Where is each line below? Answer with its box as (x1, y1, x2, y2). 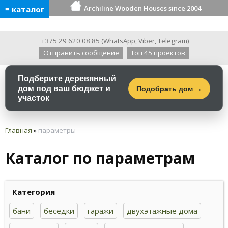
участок (18, 94, 49, 102)
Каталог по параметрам (5, 148, 195, 169)
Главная (5, 126, 32, 135)
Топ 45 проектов (130, 48, 185, 58)
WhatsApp (103, 36, 136, 45)
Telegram (158, 36, 188, 45)
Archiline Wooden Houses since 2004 (83, 4, 201, 13)
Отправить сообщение (43, 48, 119, 58)
